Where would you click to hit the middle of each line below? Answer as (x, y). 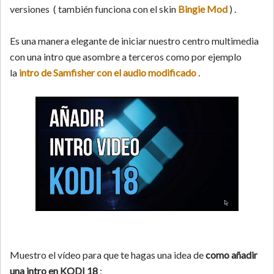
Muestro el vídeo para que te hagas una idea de (108, 255)
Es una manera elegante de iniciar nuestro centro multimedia (134, 41)
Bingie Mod (203, 9)
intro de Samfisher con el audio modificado (108, 72)
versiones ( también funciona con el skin (94, 9)
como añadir (231, 255)
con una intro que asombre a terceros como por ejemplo (126, 57)
